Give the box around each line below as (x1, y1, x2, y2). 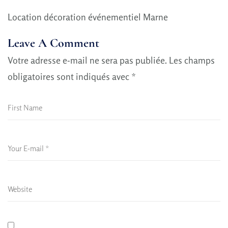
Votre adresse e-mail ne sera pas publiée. (8, 54, 167, 66)
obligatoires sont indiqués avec (8, 70, 131, 82)
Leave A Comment (8, 36, 99, 50)
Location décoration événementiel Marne (8, 11, 168, 22)
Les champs (169, 54, 215, 66)
